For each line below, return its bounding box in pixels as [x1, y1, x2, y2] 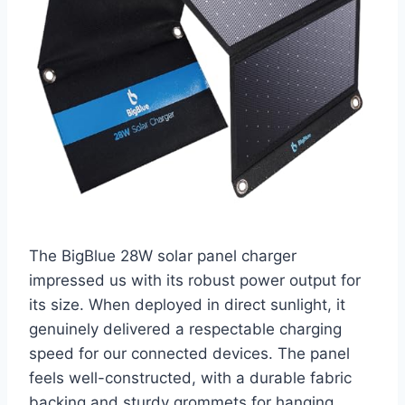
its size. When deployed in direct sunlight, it [29, 295, 345, 314]
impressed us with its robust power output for [29, 270, 361, 289]
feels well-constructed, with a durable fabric [29, 368, 352, 387]
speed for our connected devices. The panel [29, 344, 350, 363]
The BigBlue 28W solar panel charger [29, 246, 297, 265]
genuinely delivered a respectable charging [29, 319, 342, 338]
